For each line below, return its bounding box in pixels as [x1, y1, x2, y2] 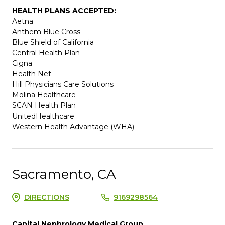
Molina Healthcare [12, 90, 76, 99]
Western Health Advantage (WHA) [12, 122, 134, 131]
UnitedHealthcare [12, 111, 74, 121]
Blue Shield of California [12, 37, 94, 47]
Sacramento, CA [12, 166, 116, 182]
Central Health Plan [12, 48, 80, 57]
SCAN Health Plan [12, 100, 76, 110]
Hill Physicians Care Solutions [12, 79, 114, 89]
